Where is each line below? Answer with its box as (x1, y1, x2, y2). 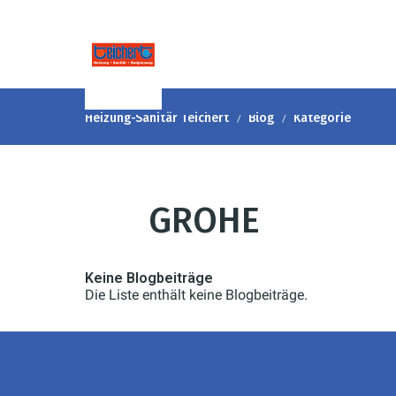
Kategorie (293, 110, 351, 126)
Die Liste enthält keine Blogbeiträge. (85, 286, 308, 303)
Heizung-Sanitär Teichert (85, 110, 229, 126)
